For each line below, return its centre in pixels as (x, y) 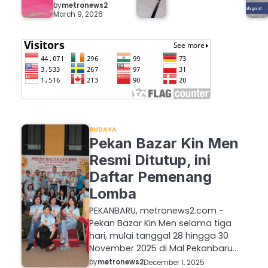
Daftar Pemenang (150, 177)
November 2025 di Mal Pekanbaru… (163, 249)
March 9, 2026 (78, 14)
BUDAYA (103, 130)
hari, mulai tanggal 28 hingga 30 (159, 236)
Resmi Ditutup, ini (150, 160)
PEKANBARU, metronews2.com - (156, 211)
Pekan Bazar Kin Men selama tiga (160, 223)
